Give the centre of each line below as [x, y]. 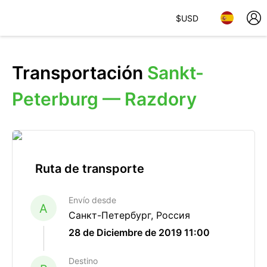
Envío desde [92, 200]
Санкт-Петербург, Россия [129, 215]
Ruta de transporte [90, 169]
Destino [83, 261]
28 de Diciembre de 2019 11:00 [139, 232]
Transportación [80, 73]
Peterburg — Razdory [104, 99]
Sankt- [176, 73]
